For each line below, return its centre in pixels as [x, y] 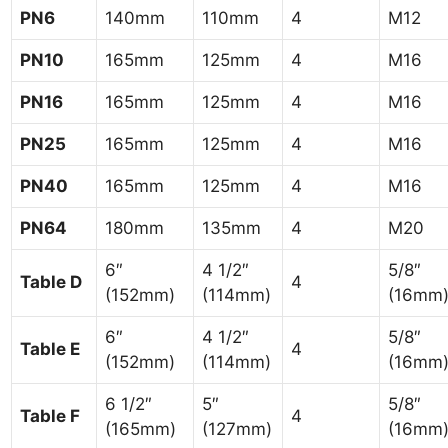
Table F [50, 415]
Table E [50, 348]
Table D [51, 281]
